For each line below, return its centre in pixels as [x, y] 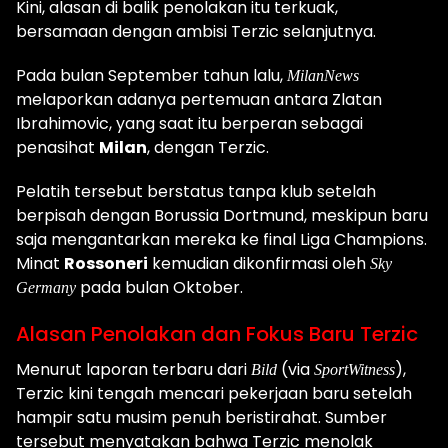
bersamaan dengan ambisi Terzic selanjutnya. [196, 31]
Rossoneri [106, 263]
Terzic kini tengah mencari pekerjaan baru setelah [214, 393]
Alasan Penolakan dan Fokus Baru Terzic [217, 334]
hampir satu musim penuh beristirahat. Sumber [201, 417]
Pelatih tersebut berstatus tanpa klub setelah [196, 191]
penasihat [57, 147]
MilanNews [323, 75]
